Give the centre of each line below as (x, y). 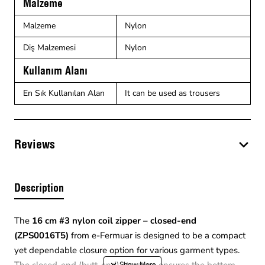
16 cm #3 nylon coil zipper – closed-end (114, 221)
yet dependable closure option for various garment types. (127, 251)
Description (39, 188)
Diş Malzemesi (49, 47)
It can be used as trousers (172, 93)
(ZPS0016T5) (41, 236)
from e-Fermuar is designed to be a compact (157, 236)
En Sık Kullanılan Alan (64, 93)
